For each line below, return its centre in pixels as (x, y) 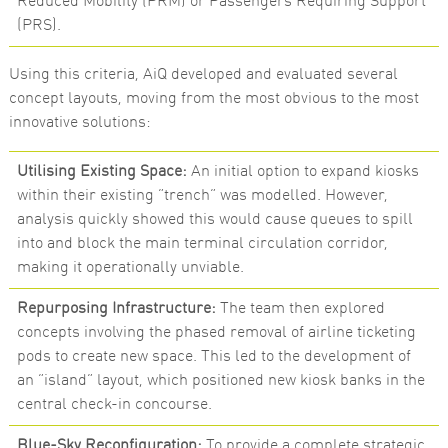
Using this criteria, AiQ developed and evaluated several (203, 75)
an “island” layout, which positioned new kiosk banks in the (220, 381)
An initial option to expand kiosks (302, 172)
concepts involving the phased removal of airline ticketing (216, 333)
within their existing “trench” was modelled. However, (202, 196)
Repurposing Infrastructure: (116, 309)
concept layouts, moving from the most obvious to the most (213, 99)
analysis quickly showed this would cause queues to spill (214, 220)
